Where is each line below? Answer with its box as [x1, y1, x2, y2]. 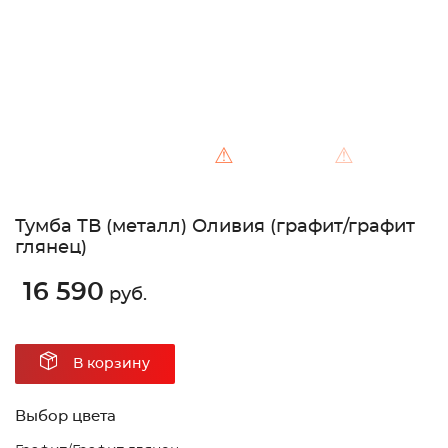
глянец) [15, 239, 87, 258]
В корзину [73, 357, 150, 372]
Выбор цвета [15, 409, 116, 425]
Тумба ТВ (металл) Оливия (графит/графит [15, 218, 415, 237]
